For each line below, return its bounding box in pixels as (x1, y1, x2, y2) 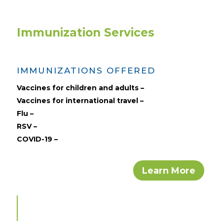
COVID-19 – (16, 135, 58, 144)
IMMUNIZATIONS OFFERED (16, 66, 155, 76)
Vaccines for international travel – (16, 96, 144, 106)
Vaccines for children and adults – (16, 83, 144, 93)
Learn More (142, 165, 196, 176)
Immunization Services (16, 26, 154, 40)
